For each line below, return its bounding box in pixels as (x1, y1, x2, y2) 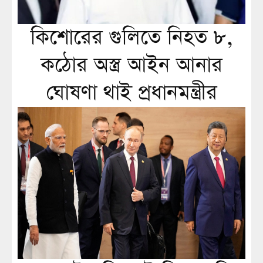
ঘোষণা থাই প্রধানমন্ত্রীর (46, 79, 217, 107)
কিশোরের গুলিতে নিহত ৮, (30, 23, 233, 52)
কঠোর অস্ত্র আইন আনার (41, 51, 222, 79)
